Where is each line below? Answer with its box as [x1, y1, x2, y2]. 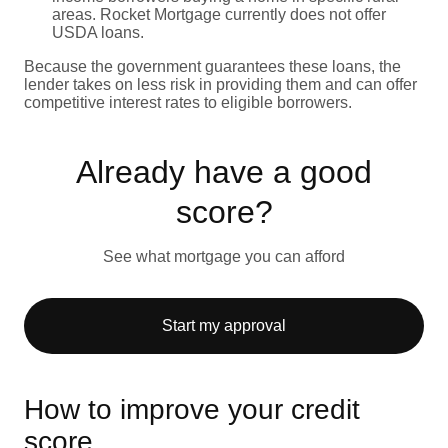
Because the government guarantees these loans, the [24, 57, 401, 75]
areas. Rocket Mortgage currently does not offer [52, 5, 386, 23]
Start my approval [162, 316, 286, 334]
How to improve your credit [24, 393, 360, 425]
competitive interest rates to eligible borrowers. [24, 93, 352, 111]
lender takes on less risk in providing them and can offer [24, 75, 417, 93]
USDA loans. [52, 23, 144, 41]
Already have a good [76, 153, 372, 190]
